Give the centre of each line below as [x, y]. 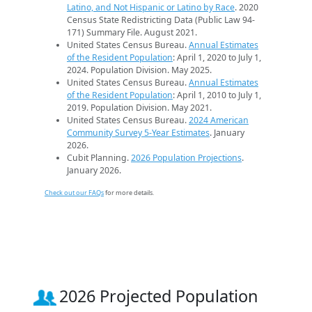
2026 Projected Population [159, 296]
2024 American [219, 120]
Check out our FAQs [74, 192]
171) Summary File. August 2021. [132, 32]
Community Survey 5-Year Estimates [138, 132]
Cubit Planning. [99, 157]
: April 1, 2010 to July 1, [217, 95]
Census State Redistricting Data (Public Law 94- [161, 19]
